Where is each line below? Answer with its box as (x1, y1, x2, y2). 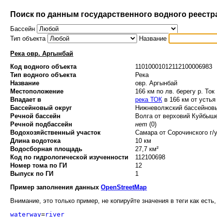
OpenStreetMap (101, 183, 147, 191)
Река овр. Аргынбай (10, 50, 74, 58)
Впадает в (10, 96, 42, 104)
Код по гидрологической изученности (10, 154, 129, 161)
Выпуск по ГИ (10, 170, 54, 178)
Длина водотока (10, 137, 61, 145)
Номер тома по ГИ (10, 162, 67, 170)
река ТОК (135, 96, 162, 104)
